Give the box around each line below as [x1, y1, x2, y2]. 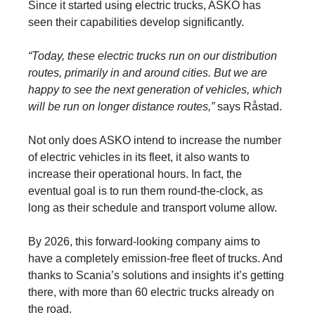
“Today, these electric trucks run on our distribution [28, 49, 277, 62]
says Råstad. [214, 100, 282, 112]
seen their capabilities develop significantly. [28, 15, 244, 28]
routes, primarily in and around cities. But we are [28, 66, 267, 79]
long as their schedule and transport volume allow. [28, 201, 277, 214]
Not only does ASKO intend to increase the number [28, 134, 281, 146]
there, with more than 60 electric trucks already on [28, 285, 274, 298]
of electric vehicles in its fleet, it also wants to [28, 150, 250, 163]
